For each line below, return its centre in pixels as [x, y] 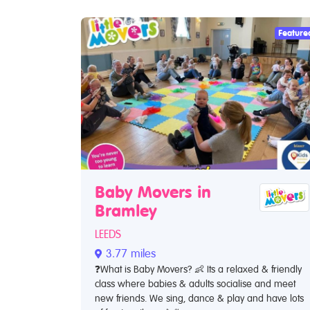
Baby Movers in [153, 193]
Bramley [126, 211]
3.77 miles [129, 254]
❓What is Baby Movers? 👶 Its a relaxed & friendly [198, 270]
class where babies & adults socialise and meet [195, 284]
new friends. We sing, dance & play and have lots [199, 299]
